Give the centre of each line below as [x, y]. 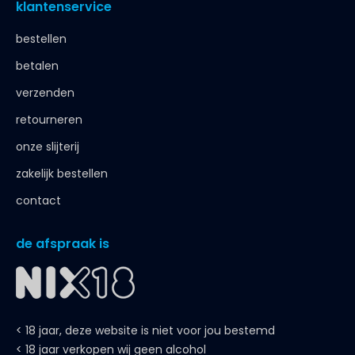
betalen [37, 66]
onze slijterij [48, 147]
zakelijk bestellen [62, 174]
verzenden [45, 93]
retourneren [49, 120]
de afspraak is [63, 244]
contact [38, 200]
